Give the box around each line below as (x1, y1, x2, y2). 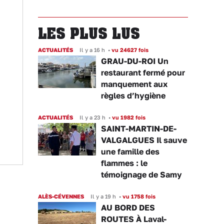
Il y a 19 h (90, 193, 116, 199)
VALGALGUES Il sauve (101, 135, 187, 145)
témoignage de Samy (101, 169, 182, 179)
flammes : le (101, 158, 147, 168)
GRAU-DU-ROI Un (101, 56, 168, 66)
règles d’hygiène (101, 90, 165, 100)
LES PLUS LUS (38, 24, 140, 42)
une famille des (101, 146, 159, 156)
